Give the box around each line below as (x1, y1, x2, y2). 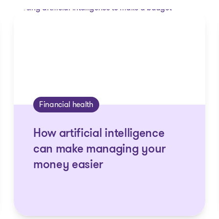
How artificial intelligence (33, 128, 165, 140)
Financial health (39, 99, 93, 110)
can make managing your (33, 144, 166, 155)
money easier (33, 159, 104, 171)
